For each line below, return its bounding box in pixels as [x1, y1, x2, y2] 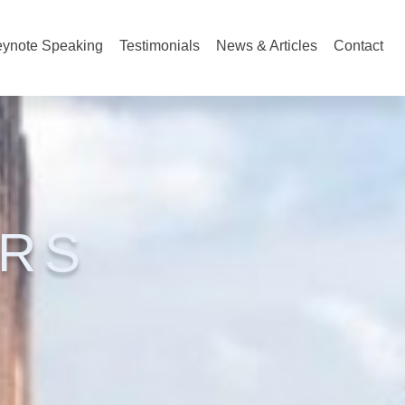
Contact [334, 38, 383, 53]
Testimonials [119, 38, 200, 53]
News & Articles [216, 38, 317, 53]
